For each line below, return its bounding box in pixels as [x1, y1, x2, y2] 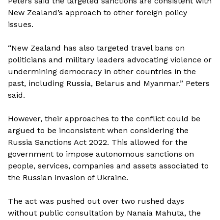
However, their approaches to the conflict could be [8, 113, 200, 123]
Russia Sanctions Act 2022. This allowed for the [8, 137, 188, 147]
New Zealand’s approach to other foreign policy [8, 7, 187, 17]
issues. [8, 19, 33, 29]
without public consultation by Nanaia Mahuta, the [8, 208, 201, 218]
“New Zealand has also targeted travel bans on [8, 43, 185, 53]
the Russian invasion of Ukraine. [8, 172, 128, 182]
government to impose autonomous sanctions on [8, 149, 194, 159]
